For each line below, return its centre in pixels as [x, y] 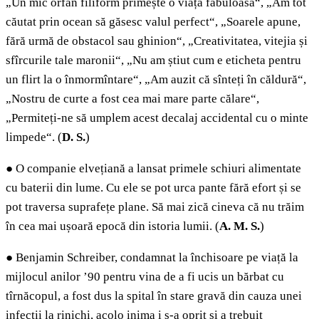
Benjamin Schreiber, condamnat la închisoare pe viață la [156, 258]
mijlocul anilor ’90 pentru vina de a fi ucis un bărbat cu [145, 277]
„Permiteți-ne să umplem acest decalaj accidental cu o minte [157, 118]
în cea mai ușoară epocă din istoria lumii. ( [113, 226]
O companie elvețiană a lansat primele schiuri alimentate [157, 169]
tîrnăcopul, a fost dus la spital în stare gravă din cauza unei [154, 296]
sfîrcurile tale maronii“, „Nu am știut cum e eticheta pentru [153, 61]
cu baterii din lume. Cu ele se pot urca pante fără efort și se [153, 188]
